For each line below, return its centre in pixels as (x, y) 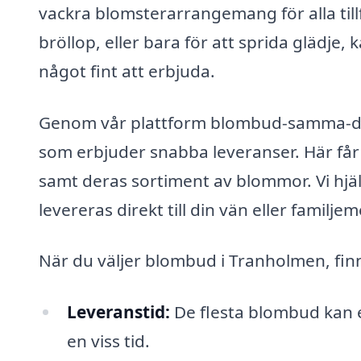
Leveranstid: (118, 311)
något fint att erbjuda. (127, 71)
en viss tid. (108, 340)
